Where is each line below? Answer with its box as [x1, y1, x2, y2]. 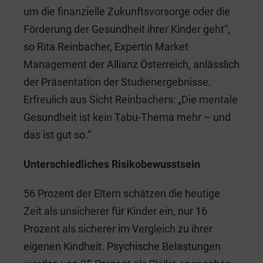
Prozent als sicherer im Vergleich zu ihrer [23, 222, 213, 235]
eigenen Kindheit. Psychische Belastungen [23, 240, 221, 252]
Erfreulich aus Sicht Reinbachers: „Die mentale [23, 93, 238, 106]
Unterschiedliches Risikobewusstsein [23, 157, 200, 170]
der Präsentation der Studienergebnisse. [23, 75, 211, 88]
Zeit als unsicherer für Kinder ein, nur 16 [23, 204, 207, 217]
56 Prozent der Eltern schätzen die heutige [23, 187, 220, 200]
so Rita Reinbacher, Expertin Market [23, 40, 188, 53]
